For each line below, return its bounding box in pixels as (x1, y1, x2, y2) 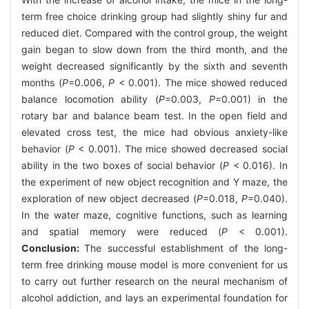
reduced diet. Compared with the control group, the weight (21, 26, 288, 39)
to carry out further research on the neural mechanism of (21, 275, 288, 287)
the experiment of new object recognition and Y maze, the (21, 175, 288, 188)
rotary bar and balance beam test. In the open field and (21, 109, 288, 121)
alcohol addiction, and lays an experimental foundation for (21, 291, 288, 303)
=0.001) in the (215, 92, 288, 105)
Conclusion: (21, 241, 85, 254)
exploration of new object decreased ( (21, 192, 197, 204)
